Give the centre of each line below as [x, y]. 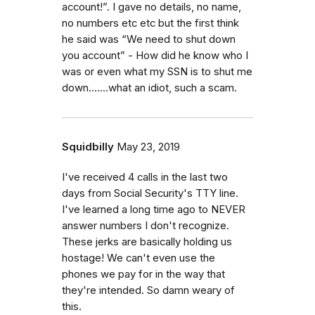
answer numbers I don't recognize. [146, 225]
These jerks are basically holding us [147, 242]
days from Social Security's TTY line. [150, 193]
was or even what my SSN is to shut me [157, 71]
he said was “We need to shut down [149, 39]
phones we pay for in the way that [143, 274]
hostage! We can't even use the [139, 258]
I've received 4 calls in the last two [145, 177]
